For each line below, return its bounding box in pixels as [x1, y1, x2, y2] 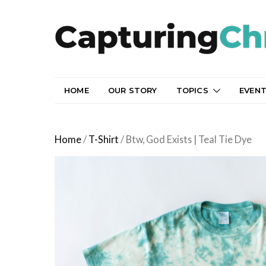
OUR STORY [107, 85, 157, 95]
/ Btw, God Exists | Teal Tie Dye [119, 134, 252, 145]
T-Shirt [88, 134, 119, 145]
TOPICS [176, 85, 208, 95]
